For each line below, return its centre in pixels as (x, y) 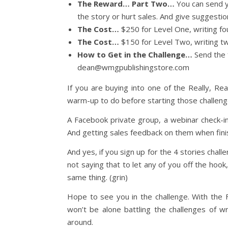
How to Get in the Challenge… (135, 54)
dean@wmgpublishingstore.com (133, 67)
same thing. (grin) (97, 177)
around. (80, 222)
